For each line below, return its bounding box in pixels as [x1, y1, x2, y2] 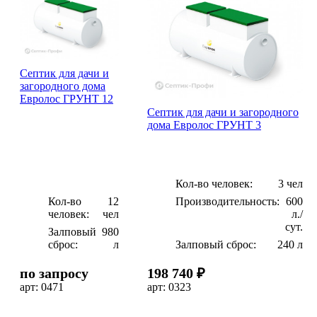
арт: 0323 [147, 280, 191, 293]
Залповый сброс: [175, 238, 256, 250]
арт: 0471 [20, 280, 64, 293]
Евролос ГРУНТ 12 [20, 92, 113, 105]
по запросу [20, 265, 88, 281]
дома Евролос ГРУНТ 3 [147, 118, 261, 131]
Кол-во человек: [175, 177, 253, 190]
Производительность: [175, 195, 279, 207]
